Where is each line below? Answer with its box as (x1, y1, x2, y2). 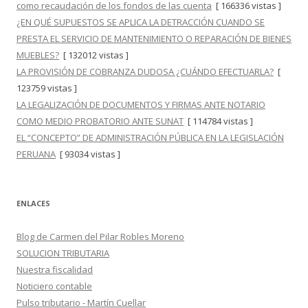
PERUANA (16, 148, 56, 160)
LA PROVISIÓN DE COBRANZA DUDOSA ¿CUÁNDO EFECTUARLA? (16, 65, 274, 78)
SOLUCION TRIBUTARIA (16, 247, 109, 259)
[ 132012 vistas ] (59, 49, 129, 61)
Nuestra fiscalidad (16, 263, 93, 276)
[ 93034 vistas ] (56, 148, 120, 160)
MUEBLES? (16, 49, 59, 61)
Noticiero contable (16, 280, 92, 292)
